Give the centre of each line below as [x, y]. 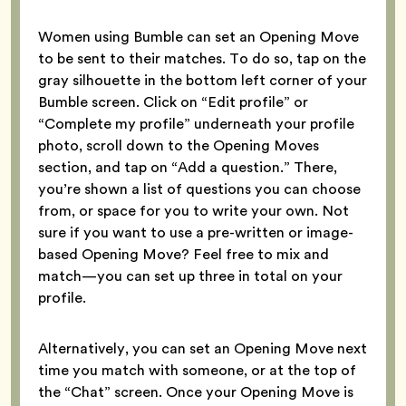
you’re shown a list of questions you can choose [199, 188]
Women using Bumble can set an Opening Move [198, 36]
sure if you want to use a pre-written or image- [196, 232]
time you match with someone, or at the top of [197, 370]
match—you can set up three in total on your [190, 275]
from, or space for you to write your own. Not [193, 210]
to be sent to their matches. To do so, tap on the [202, 58]
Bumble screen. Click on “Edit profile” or [173, 101]
